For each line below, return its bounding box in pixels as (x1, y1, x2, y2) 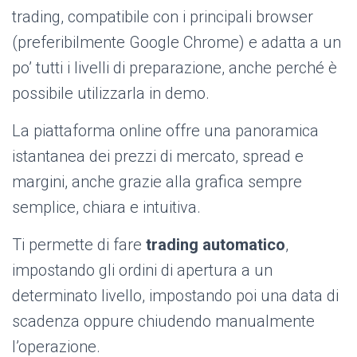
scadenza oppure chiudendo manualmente (12, 312, 315, 331)
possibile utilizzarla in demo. (12, 84, 210, 104)
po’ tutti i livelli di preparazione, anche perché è (12, 58, 337, 78)
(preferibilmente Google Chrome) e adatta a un (12, 33, 341, 53)
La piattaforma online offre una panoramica (12, 121, 319, 141)
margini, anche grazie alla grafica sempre (12, 172, 302, 192)
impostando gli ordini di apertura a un (12, 261, 273, 280)
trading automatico (146, 235, 285, 255)
